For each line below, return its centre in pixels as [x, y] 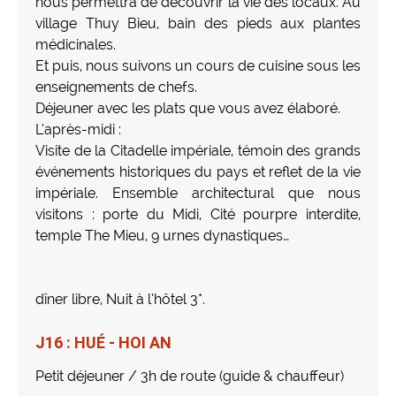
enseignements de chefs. [116, 87]
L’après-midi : [78, 129]
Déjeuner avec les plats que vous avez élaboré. [188, 108]
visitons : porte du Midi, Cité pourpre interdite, [198, 214]
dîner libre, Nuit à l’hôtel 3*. [120, 299]
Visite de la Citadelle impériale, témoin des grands [198, 150]
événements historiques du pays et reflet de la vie [198, 171]
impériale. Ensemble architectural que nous [198, 193]
